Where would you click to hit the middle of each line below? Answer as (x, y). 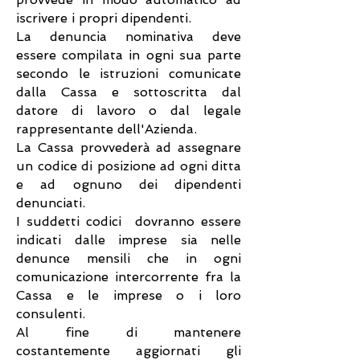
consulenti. (51, 314)
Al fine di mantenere (129, 332)
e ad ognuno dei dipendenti (129, 184)
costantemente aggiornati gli (129, 351)
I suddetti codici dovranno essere (129, 221)
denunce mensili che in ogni (129, 258)
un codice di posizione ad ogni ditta (129, 166)
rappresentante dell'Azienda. (106, 129)
